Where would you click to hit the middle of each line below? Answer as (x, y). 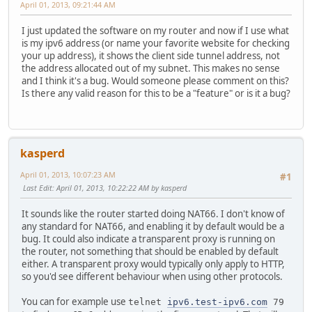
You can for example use (75, 302)
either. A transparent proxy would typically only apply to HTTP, (153, 264)
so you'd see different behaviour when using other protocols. (152, 277)
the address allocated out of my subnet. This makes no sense (151, 69)
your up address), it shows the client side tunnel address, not (151, 56)
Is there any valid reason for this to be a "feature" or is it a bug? (156, 94)
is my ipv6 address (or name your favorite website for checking (156, 44)
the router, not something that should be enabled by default (150, 252)
